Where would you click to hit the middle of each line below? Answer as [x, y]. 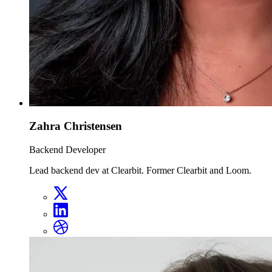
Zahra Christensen [76, 126]
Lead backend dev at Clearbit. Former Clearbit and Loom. [140, 170]
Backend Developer [67, 150]
